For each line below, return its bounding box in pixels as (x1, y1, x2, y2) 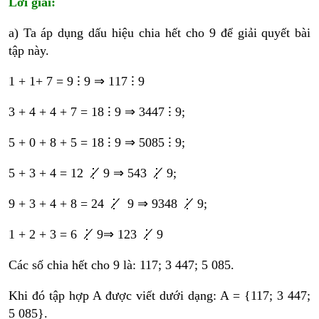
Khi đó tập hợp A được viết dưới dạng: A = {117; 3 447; (8, 288, 311, 303)
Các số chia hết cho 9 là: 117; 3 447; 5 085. (8, 258, 234, 273)
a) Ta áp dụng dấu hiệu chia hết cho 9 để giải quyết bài (8, 26, 311, 41)
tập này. (8, 43, 53, 58)
